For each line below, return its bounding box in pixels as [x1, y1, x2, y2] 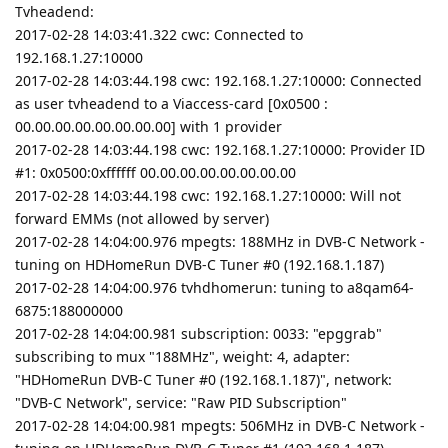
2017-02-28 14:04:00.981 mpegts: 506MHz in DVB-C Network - [15, 415, 425, 435]
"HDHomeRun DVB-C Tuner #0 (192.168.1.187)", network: [15, 369, 392, 389]
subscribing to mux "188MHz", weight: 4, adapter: [15, 346, 350, 366]
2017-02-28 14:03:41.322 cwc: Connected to [15, 24, 303, 44]
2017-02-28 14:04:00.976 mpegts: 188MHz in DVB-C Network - [15, 231, 425, 251]
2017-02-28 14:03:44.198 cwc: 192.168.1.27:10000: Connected [15, 70, 422, 90]
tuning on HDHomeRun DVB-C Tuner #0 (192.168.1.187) [15, 254, 384, 274]
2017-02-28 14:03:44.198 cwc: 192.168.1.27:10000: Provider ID [15, 139, 425, 159]
